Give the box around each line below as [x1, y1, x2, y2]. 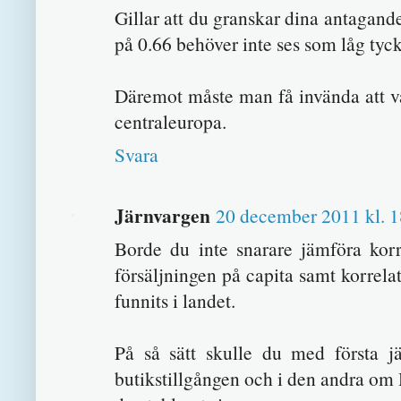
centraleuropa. [115, 108, 226, 135]
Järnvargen [115, 201, 210, 230]
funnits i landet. [115, 287, 235, 314]
